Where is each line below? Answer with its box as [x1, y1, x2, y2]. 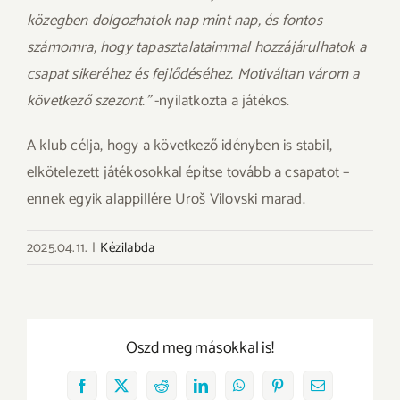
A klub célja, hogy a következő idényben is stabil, [27, 133, 332, 158]
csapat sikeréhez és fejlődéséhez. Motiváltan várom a [27, 62, 360, 87]
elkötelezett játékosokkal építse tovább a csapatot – [27, 160, 350, 185]
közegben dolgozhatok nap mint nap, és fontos [27, 8, 322, 33]
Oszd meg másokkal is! [125, 334, 275, 362]
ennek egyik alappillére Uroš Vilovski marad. [27, 187, 305, 212]
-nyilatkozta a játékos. [154, 88, 290, 113]
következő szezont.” [27, 88, 154, 113]
